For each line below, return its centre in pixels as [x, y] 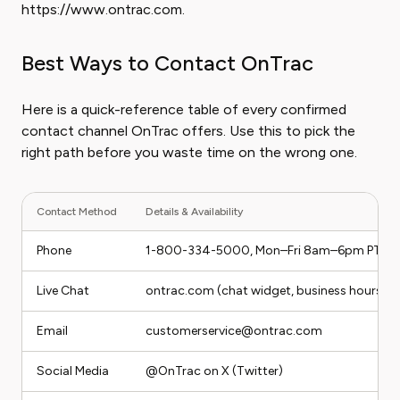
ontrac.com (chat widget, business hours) [266, 291]
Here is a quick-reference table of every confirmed [184, 109]
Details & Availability [194, 212]
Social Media [73, 371]
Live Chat [63, 291]
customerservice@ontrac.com [234, 331]
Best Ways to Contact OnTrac [167, 63]
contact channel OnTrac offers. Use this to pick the [188, 131]
